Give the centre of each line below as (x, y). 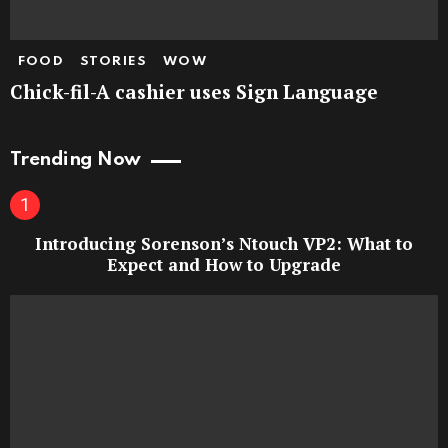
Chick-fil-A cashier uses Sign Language (194, 92)
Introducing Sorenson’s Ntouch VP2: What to (224, 243)
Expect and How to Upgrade (224, 264)
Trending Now (75, 160)
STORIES (113, 62)
